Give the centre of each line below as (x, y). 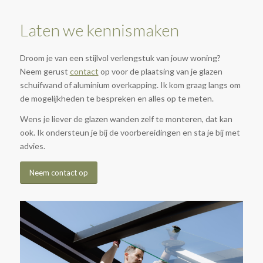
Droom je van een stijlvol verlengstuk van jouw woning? (120, 58)
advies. (32, 146)
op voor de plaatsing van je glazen (160, 72)
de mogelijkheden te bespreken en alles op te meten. (117, 99)
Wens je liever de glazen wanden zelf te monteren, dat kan (126, 119)
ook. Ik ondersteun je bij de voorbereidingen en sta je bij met (130, 133)
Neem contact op (58, 173)
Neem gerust (45, 72)
